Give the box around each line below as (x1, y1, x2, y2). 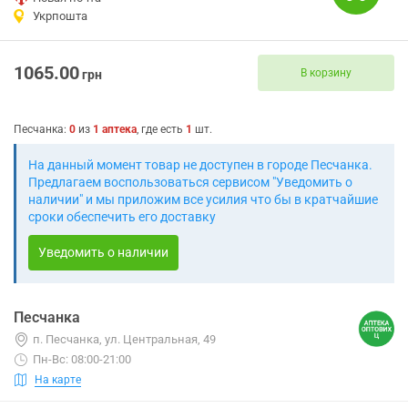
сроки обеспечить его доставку (28, 209, 216, 224)
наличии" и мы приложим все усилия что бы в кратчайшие (28, 192, 378, 207)
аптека (102, 123, 137, 136)
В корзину (301, 66, 352, 79)
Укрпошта (33, 9, 87, 23)
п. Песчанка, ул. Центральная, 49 (33, 332, 216, 346)
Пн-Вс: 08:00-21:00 (33, 352, 131, 366)
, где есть (137, 123, 186, 136)
